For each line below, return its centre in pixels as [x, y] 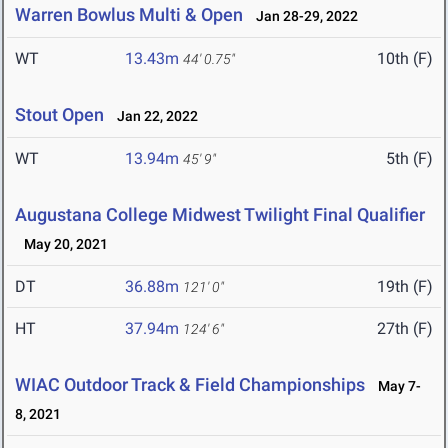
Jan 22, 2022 [153, 116]
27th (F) [405, 329]
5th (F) [409, 159]
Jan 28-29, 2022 [302, 16]
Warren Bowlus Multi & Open [129, 15]
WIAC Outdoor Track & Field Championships [190, 385]
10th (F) [405, 59]
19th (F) [405, 287]
